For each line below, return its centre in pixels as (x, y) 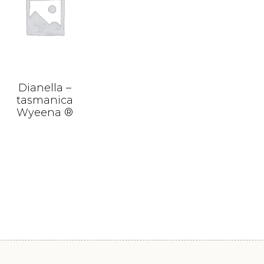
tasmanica (45, 100)
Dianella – (45, 88)
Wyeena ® (45, 112)
